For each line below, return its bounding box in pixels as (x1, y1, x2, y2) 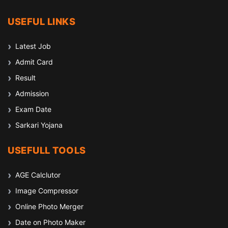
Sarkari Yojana (15, 121, 63, 129)
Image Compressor (15, 186, 78, 195)
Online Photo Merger (15, 202, 83, 211)
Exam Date (15, 105, 51, 113)
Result (15, 73, 36, 82)
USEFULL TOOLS (8, 145, 86, 156)
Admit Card (15, 58, 53, 66)
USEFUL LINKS (8, 16, 75, 27)
